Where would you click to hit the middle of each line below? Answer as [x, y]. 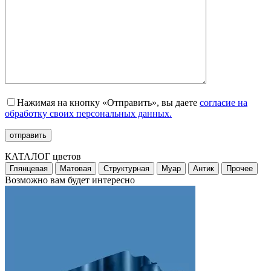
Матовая [76, 169]
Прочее [240, 169]
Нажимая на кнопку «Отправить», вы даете [108, 103]
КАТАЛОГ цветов [43, 157]
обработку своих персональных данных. [88, 114]
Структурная [126, 169]
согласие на [224, 103]
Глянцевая [29, 169]
